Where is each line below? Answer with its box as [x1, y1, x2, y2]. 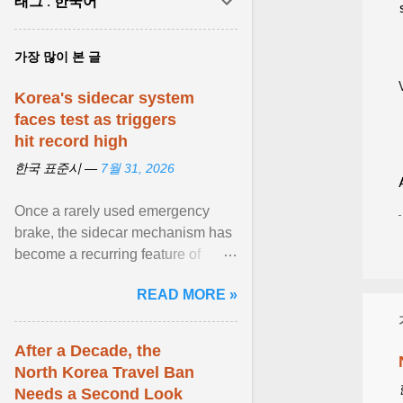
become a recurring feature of [14, 246, 201, 262]
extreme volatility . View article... [14, 290, 218, 305]
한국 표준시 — [14, 161, 101, 175]
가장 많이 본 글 [14, 49, 101, 64]
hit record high [14, 132, 128, 150]
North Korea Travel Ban [14, 363, 194, 381]
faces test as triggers [14, 111, 176, 129]
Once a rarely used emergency [14, 203, 210, 219]
